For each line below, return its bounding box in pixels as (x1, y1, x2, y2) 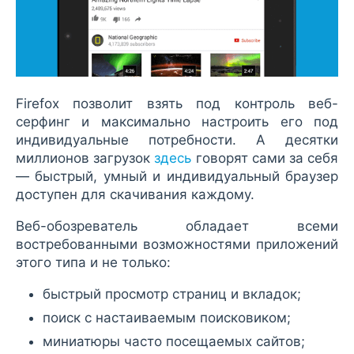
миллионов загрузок (16, 149, 155, 166)
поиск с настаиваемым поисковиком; (43, 309, 291, 326)
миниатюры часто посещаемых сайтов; (43, 333, 305, 349)
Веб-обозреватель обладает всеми (16, 217, 338, 234)
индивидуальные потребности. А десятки (16, 131, 338, 148)
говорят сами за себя (191, 149, 339, 166)
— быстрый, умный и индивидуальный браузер (16, 168, 338, 184)
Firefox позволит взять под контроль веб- (16, 95, 338, 111)
